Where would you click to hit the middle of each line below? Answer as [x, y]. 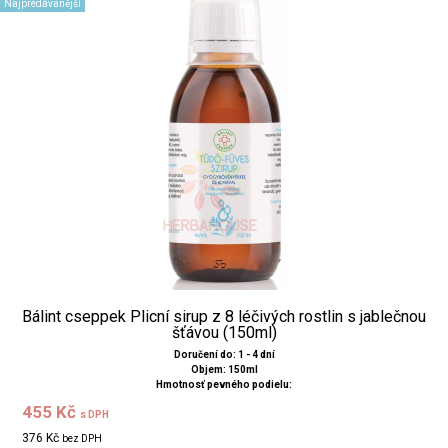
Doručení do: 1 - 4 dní [224, 354]
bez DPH [82, 438]
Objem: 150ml [224, 369]
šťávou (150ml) [224, 332]
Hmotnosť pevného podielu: [224, 384]
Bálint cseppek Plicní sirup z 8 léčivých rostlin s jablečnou [224, 316]
